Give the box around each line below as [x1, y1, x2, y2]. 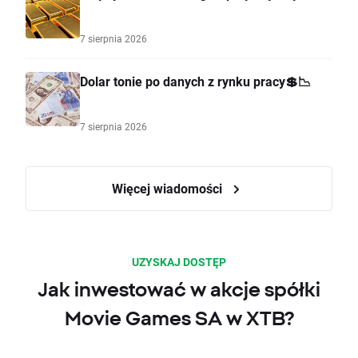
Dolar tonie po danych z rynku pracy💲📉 [80, 73, 311, 90]
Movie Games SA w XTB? [64, 307, 294, 330]
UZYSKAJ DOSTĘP [132, 254, 226, 270]
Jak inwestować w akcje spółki [38, 278, 320, 301]
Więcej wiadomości [112, 180, 225, 197]
